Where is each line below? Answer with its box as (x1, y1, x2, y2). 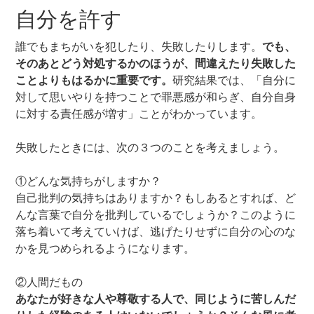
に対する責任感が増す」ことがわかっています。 (15, 108, 263, 120)
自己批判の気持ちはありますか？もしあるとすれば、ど (15, 192, 296, 204)
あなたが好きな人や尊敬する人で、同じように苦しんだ (15, 293, 296, 305)
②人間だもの (15, 276, 83, 288)
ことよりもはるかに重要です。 (15, 74, 173, 86)
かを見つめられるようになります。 (15, 243, 196, 254)
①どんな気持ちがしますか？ (15, 175, 162, 187)
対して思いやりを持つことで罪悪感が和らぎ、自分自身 (15, 91, 296, 103)
